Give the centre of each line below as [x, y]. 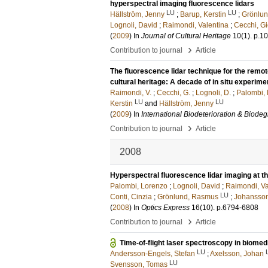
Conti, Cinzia [131, 197]
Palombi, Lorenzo [139, 186]
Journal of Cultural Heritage [186, 36]
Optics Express [165, 208]
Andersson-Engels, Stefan [153, 254]
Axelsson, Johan [237, 254]
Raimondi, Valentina [196, 25]
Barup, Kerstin [203, 14]
